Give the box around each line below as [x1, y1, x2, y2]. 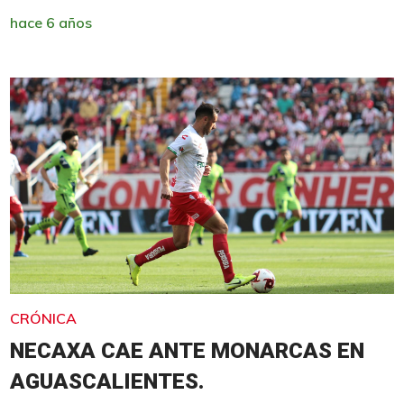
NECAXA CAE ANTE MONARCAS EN [9, 337, 364, 363]
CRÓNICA [9, 308, 77, 327]
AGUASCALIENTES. [9, 368, 204, 394]
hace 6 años [9, 13, 92, 32]
